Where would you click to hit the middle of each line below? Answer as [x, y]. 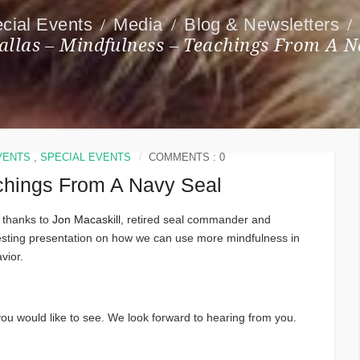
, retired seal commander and [196, 220]
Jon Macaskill [87, 220]
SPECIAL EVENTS [86, 157]
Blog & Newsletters [262, 25]
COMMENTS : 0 [187, 157]
